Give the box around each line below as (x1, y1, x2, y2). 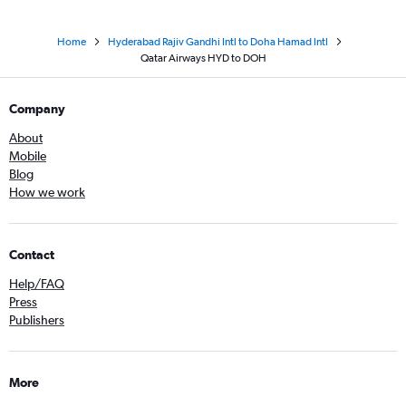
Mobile (9, 149, 46, 163)
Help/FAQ (9, 276, 64, 291)
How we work (9, 185, 85, 199)
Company (9, 101, 65, 116)
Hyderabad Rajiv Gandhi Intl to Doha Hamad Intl (107, 35, 328, 48)
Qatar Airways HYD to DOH (140, 52, 266, 64)
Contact (9, 247, 54, 262)
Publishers (9, 313, 64, 327)
